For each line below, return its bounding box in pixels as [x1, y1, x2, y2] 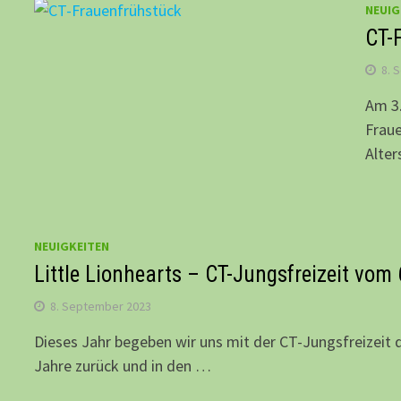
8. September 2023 [50, 298, 152, 315]
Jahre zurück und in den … [34, 355, 212, 377]
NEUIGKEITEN [34, 238, 110, 255]
